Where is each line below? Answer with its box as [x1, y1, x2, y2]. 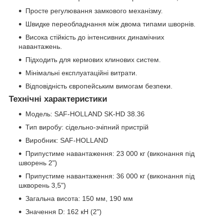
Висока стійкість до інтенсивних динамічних [25, 33, 164, 42]
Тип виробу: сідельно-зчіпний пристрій [25, 123, 149, 131]
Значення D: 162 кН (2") [25, 208, 102, 216]
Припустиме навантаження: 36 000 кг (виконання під [25, 172, 195, 180]
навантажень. [19, 43, 62, 51]
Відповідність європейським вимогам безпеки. [25, 82, 173, 90]
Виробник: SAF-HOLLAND [25, 136, 108, 145]
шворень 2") [19, 159, 57, 167]
